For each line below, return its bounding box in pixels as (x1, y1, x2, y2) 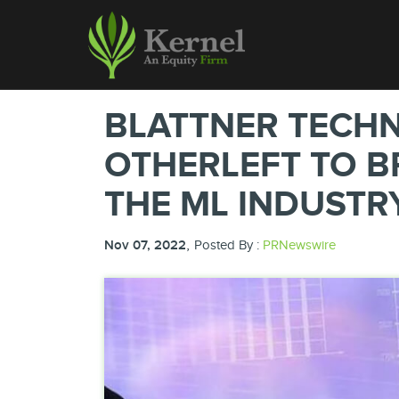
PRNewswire (263, 237, 336, 253)
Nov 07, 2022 (104, 237, 186, 254)
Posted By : (194, 237, 263, 253)
